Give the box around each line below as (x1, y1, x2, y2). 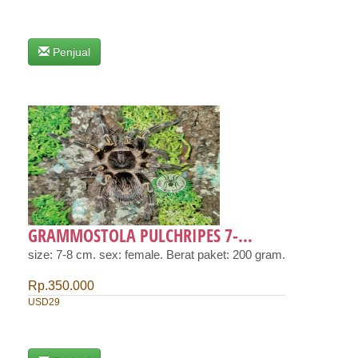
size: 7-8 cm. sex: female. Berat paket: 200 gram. (28, 249, 285, 262)
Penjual (53, 46, 90, 59)
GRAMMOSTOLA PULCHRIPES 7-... (28, 223, 253, 248)
